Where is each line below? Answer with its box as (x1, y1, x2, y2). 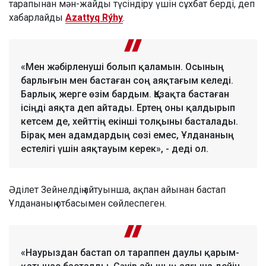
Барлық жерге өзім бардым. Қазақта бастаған (21, 88, 229, 100)
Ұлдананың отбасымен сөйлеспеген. (9, 198, 166, 210)
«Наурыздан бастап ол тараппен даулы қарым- (21, 247, 239, 259)
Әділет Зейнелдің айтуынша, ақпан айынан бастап (9, 184, 226, 196)
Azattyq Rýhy (65, 12, 123, 24)
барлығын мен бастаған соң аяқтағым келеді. (21, 75, 233, 87)
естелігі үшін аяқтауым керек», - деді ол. (21, 143, 208, 155)
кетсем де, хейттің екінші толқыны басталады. (21, 116, 238, 128)
